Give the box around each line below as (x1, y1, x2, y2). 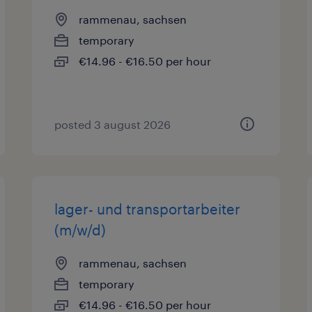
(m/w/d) (54, 221, 107, 238)
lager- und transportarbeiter (54, 201, 241, 217)
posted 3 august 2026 (54, 118, 171, 131)
